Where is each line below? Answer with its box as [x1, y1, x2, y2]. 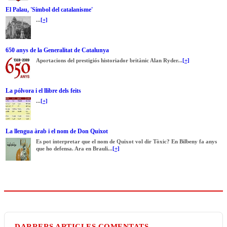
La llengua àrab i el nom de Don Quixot [6, 128, 108, 135]
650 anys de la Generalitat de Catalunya [6, 47, 109, 54]
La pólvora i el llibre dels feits [6, 87, 81, 95]
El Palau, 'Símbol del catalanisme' [6, 6, 93, 14]
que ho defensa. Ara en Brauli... [36, 145, 112, 152]
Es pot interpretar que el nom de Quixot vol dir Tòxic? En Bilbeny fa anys [36, 138, 217, 145]
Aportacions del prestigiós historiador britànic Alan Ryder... [36, 57, 182, 64]
